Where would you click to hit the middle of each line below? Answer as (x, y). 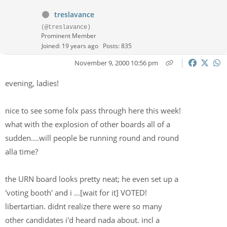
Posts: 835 (117, 46)
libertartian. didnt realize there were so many (85, 206)
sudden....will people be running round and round (93, 138)
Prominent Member (69, 36)
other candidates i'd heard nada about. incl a (83, 220)
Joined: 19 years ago (70, 46)
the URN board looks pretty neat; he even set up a (93, 179)
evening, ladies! (33, 83)
